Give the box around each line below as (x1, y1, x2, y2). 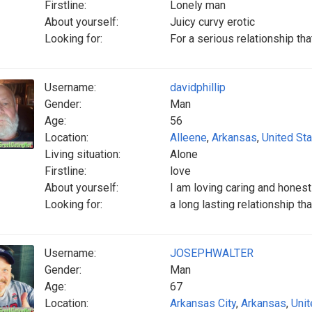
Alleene (170, 131, 207, 144)
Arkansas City (170, 297, 236, 310)
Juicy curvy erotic (170, 15, 255, 29)
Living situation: (45, 148, 120, 161)
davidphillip (170, 81, 226, 94)
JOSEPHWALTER (170, 247, 253, 260)
